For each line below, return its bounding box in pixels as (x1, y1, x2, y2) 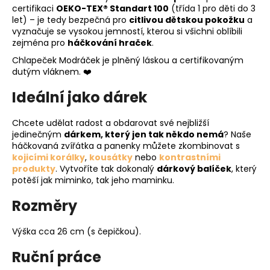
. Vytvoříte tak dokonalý (55, 162, 157, 175)
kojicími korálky (12, 151, 85, 163)
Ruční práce (12, 246, 101, 267)
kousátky (89, 151, 133, 163)
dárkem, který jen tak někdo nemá (64, 128, 224, 140)
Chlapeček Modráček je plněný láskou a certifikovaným (12, 54, 243, 67)
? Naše (224, 128, 251, 140)
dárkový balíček (157, 162, 231, 175)
